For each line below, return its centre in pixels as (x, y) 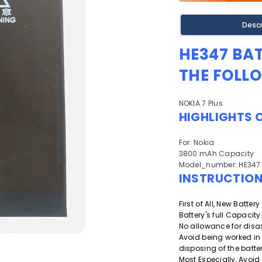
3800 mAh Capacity (216, 154)
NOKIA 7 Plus (201, 103)
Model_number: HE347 (220, 165)
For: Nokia (196, 142)
